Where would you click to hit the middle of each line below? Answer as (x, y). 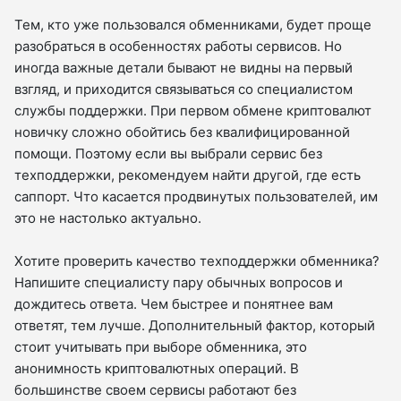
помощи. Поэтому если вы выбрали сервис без (168, 154)
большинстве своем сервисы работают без (155, 390)
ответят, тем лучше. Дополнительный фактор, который (195, 326)
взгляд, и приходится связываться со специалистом (183, 90)
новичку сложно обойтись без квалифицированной (182, 132)
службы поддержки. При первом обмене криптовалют (193, 111)
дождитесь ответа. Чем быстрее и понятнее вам (174, 304)
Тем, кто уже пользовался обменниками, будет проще (193, 25)
